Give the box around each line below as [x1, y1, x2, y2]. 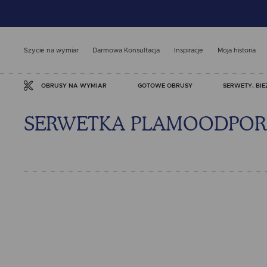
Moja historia [217, 46, 256, 54]
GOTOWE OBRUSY [137, 81, 193, 89]
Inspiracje [173, 46, 203, 54]
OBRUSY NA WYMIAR [41, 82, 107, 90]
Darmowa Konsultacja [92, 46, 160, 54]
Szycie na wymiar [23, 46, 79, 54]
